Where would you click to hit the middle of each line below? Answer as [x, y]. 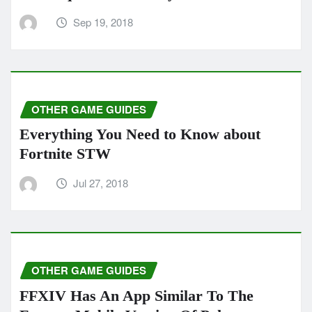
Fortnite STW [65, 154]
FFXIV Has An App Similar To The [136, 295]
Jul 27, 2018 [101, 183]
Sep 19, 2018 [103, 22]
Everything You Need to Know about [140, 134]
